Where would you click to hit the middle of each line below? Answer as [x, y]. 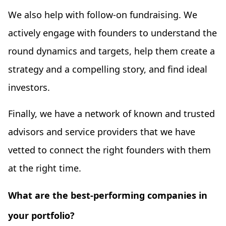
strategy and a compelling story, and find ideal [108, 69]
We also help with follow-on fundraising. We [103, 15]
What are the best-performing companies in [108, 195]
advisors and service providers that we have [102, 132]
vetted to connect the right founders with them [109, 150]
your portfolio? [43, 216]
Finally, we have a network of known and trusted [111, 114]
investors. [30, 88]
